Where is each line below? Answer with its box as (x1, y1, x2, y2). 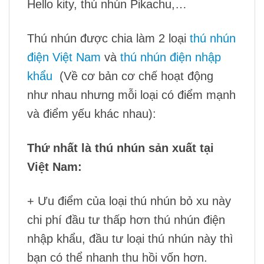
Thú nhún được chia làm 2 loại (27, 31, 190, 45)
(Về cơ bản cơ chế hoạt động (52, 69, 213, 82)
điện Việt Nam (27, 50, 101, 64)
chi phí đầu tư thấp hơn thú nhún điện (27, 213, 225, 226)
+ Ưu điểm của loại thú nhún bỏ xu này (27, 194, 231, 207)
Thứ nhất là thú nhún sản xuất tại (27, 141, 214, 154)
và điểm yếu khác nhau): (27, 107, 156, 120)
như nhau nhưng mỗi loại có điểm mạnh (27, 88, 236, 101)
